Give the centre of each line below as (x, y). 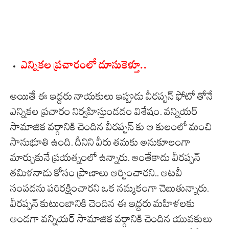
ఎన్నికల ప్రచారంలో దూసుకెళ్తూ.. (84, 67)
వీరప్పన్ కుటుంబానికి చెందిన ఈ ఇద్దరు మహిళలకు (103, 204)
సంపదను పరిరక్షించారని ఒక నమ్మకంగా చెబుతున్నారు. (110, 188)
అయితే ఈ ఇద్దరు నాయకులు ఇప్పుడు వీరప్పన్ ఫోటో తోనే (111, 96)
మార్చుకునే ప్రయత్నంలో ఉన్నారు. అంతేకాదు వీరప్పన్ (105, 158)
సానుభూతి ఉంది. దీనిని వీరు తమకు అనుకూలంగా (100, 142)
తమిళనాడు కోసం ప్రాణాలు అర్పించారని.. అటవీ (96, 173)
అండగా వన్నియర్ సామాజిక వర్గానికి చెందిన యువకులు (111, 219)
